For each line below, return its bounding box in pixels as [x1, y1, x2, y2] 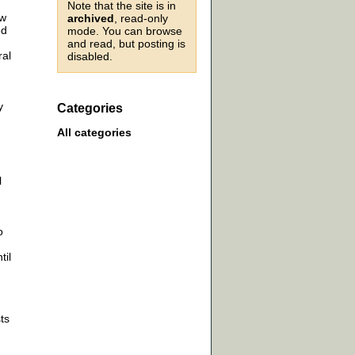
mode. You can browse [67, 25, 182, 37]
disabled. [67, 50, 113, 63]
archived [67, 12, 114, 25]
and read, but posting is [67, 37, 185, 50]
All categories [57, 126, 132, 139]
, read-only [114, 12, 168, 25]
